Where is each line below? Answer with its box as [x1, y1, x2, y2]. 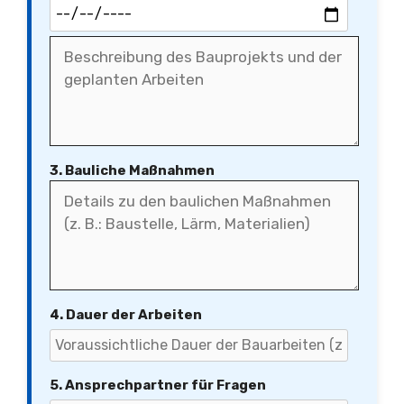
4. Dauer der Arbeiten [50, 307, 202, 323]
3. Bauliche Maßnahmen [50, 162, 215, 179]
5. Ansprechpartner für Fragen [50, 377, 266, 393]
